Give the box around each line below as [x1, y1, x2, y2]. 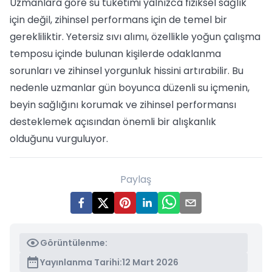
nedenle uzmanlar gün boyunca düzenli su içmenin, [10, 81, 250, 95]
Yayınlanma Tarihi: [40, 256, 122, 268]
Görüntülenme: [40, 237, 107, 249]
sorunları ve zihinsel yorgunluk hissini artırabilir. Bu [10, 64, 243, 78]
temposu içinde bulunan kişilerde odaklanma [10, 47, 221, 61]
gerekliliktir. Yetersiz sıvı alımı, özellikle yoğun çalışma [10, 30, 260, 44]
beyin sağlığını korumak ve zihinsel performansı [10, 98, 236, 112]
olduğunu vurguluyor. [10, 132, 108, 146]
